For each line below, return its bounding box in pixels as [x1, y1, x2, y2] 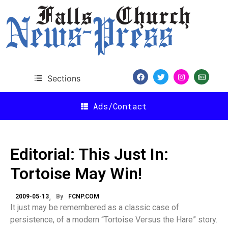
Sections [47, 73, 80, 83]
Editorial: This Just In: [10, 145, 168, 164]
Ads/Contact [93, 100, 147, 111]
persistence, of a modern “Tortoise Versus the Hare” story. [10, 215, 217, 224]
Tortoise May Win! [10, 164, 142, 183]
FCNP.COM [68, 193, 99, 200]
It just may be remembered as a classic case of [10, 203, 179, 212]
